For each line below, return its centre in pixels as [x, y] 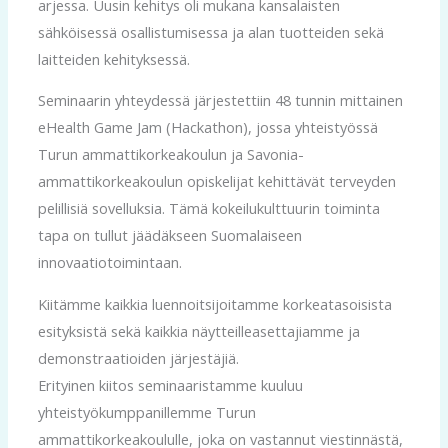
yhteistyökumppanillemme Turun [146, 412]
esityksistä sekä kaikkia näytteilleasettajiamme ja [198, 331]
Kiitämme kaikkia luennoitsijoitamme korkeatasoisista [214, 304]
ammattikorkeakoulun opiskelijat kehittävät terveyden [216, 181]
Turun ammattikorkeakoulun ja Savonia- [170, 154]
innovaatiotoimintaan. [109, 262]
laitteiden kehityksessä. [113, 58]
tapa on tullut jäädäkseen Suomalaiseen [169, 235]
